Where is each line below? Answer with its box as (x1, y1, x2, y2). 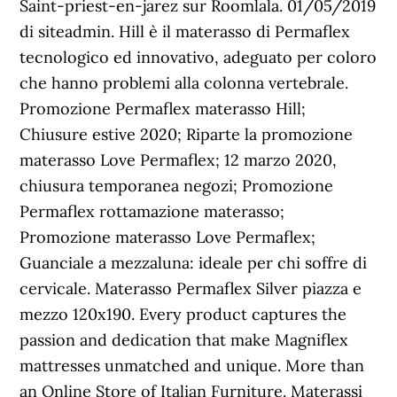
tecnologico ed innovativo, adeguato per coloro (19, 47, 378, 67)
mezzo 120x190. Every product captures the (19, 304, 347, 324)
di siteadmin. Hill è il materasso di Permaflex (19, 21, 351, 42)
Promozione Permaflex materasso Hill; (19, 98, 307, 119)
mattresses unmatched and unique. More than (19, 355, 365, 376)
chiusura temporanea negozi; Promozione (19, 175, 334, 196)
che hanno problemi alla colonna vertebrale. (19, 73, 349, 93)
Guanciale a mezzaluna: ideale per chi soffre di (19, 253, 368, 273)
